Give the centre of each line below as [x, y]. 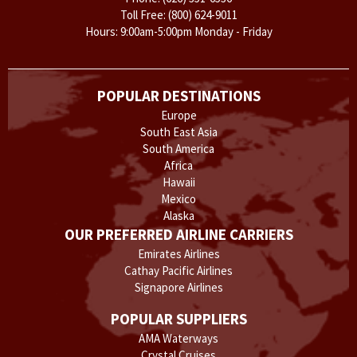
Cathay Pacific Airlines [178, 270]
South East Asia [178, 131]
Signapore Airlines [178, 287]
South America [178, 148]
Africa [178, 165]
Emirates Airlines [178, 253]
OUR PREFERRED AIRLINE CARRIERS [178, 234]
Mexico [178, 198]
